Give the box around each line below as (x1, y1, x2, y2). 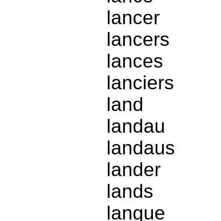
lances (107, 50, 163, 72)
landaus (107, 137, 175, 159)
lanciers (107, 72, 174, 94)
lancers (107, 29, 170, 50)
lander (107, 159, 161, 181)
